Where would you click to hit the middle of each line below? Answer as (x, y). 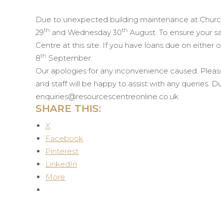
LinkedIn (61, 164)
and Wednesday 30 (86, 32)
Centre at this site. (69, 45)
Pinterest (62, 151)
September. (70, 58)
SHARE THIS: (68, 109)
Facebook (64, 138)
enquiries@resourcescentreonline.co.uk (107, 96)
